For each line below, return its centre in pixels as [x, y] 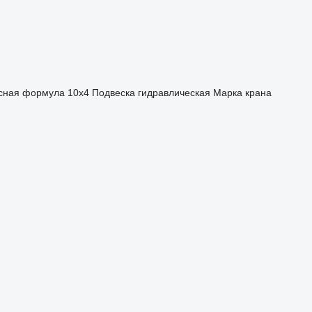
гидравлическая [174, 93]
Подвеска [113, 93]
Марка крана [242, 93]
